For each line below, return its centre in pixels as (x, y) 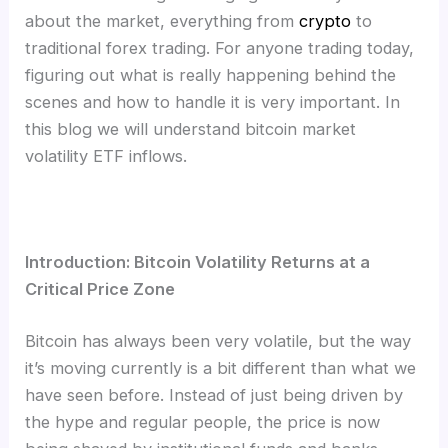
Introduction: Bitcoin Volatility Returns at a (198, 262)
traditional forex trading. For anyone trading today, (220, 47)
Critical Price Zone (100, 289)
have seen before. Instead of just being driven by (214, 394)
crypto (325, 20)
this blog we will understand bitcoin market (191, 128)
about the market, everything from (162, 20)
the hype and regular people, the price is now (203, 421)
